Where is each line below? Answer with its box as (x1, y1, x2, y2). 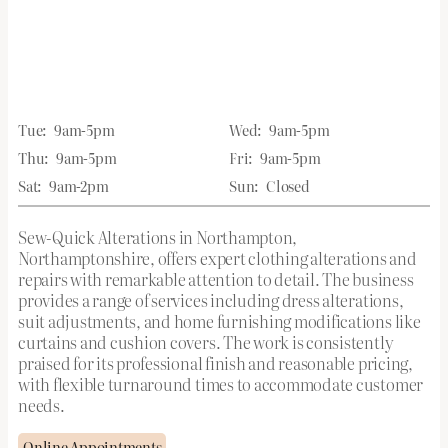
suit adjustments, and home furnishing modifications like (18, 308, 421, 333)
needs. (18, 392, 65, 417)
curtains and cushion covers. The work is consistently (18, 329, 394, 354)
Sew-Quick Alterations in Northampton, (18, 224, 298, 249)
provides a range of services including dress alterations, (18, 287, 404, 312)
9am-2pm (49, 175, 109, 196)
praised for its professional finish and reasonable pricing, (18, 350, 413, 375)
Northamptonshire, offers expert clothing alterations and (18, 245, 417, 270)
